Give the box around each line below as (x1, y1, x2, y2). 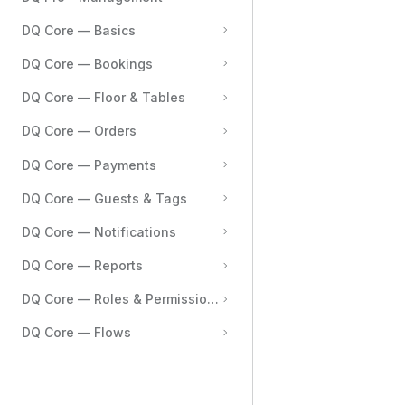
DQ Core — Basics (22, 22, 136, 38)
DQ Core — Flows (22, 325, 131, 341)
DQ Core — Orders (22, 123, 137, 139)
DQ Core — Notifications (22, 223, 176, 240)
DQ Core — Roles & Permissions (22, 291, 222, 307)
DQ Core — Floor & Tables (22, 89, 185, 106)
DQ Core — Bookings (22, 55, 153, 71)
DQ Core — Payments (22, 156, 156, 173)
